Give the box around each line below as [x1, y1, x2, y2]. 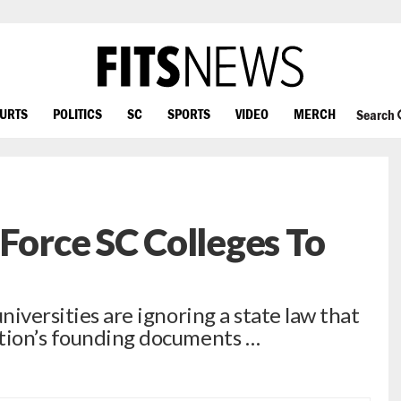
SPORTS [167, 105, 210, 122]
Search [355, 107, 397, 124]
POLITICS [53, 105, 102, 122]
